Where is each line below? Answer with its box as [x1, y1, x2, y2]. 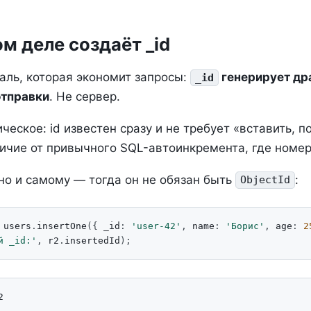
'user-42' [131, 221, 181, 232]
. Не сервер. [49, 89, 120, 103]
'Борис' [226, 221, 264, 232]
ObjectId [240, 174, 291, 187]
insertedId [65, 235, 120, 246]
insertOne [37, 221, 87, 232]
